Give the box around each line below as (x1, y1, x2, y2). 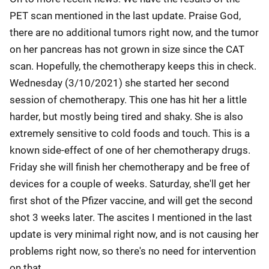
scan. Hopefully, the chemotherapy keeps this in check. (10, 60, 256, 72)
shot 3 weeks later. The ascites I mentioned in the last (10, 211, 252, 223)
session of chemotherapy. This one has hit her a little (10, 94, 247, 106)
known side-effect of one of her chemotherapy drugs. (10, 144, 250, 156)
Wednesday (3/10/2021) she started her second (10, 77, 229, 89)
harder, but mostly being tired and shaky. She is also (10, 110, 243, 122)
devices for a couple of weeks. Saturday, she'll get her (10, 178, 250, 190)
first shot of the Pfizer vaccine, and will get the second (10, 195, 253, 207)
